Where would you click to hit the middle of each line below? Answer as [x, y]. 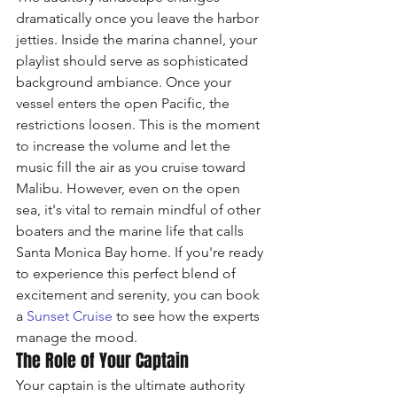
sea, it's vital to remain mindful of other [140, 209]
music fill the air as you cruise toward [132, 167]
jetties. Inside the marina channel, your [138, 39]
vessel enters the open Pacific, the [125, 103]
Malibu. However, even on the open [130, 188]
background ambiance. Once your [125, 82]
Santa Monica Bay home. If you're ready [141, 252]
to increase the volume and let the [125, 145]
